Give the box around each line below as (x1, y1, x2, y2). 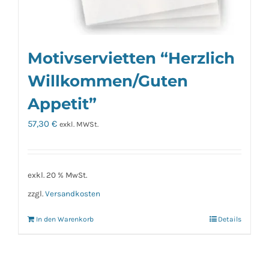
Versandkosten (45, 189, 100, 199)
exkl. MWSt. (59, 119, 98, 128)
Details (218, 214, 241, 223)
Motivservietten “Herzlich (28, 48, 235, 67)
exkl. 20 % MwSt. (28, 170, 87, 180)
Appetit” (28, 94, 97, 113)
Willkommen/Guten (28, 71, 188, 90)
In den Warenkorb (36, 214, 94, 223)
